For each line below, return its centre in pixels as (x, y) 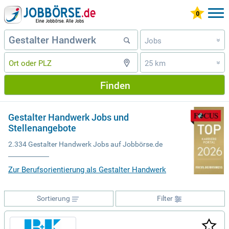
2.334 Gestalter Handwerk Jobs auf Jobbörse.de (85, 144)
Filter (165, 199)
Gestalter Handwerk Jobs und (68, 117)
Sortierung (53, 199)
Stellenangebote (42, 128)
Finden (115, 85)
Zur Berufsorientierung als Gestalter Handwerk (87, 170)
